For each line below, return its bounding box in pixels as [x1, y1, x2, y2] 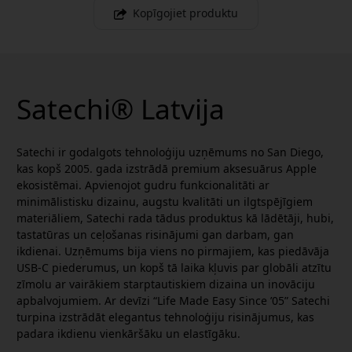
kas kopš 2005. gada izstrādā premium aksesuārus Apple [16, 161, 317, 177]
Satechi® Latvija [16, 90, 225, 128]
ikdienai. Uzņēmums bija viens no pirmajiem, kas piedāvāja [16, 244, 329, 259]
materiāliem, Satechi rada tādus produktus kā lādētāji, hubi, [16, 211, 334, 226]
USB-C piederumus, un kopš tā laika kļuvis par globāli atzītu [16, 260, 332, 276]
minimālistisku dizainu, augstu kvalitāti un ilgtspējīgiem [16, 194, 313, 210]
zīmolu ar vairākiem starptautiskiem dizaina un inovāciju [16, 277, 315, 292]
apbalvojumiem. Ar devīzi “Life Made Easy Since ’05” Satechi [16, 293, 330, 309]
